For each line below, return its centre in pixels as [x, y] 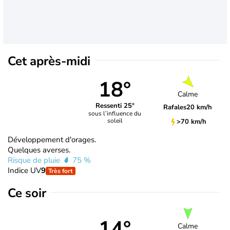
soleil [115, 121]
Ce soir [27, 193]
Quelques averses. [39, 150]
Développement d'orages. [52, 139]
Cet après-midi [49, 61]
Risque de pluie [35, 160]
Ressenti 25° [115, 106]
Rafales [175, 108]
